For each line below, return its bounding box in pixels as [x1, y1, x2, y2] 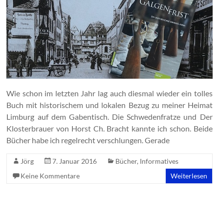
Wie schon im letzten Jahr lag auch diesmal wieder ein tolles [6, 88, 213, 98]
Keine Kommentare [21, 171, 80, 180]
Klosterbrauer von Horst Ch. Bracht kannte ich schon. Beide [6, 123, 213, 133]
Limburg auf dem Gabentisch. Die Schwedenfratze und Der [6, 111, 213, 121]
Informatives [140, 156, 179, 165]
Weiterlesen [170, 171, 207, 180]
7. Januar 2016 [52, 156, 97, 165]
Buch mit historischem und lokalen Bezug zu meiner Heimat [6, 100, 213, 109]
